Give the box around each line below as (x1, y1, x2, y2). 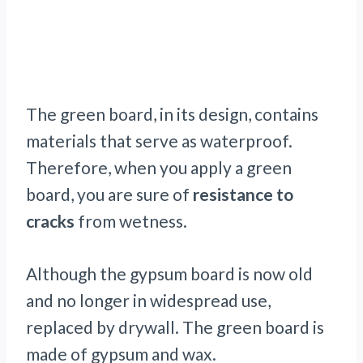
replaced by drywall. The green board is (26, 317, 324, 338)
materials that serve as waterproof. (26, 130, 293, 152)
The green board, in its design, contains (26, 104, 318, 125)
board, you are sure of (26, 184, 193, 205)
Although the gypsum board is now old (26, 263, 313, 284)
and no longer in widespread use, (26, 290, 271, 311)
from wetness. (75, 211, 187, 232)
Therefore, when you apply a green (26, 157, 292, 178)
